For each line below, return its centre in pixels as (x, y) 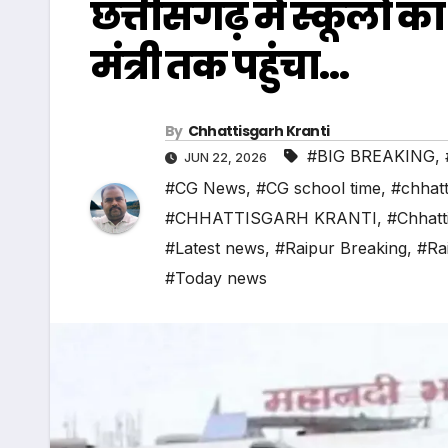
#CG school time (318, 188)
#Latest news (215, 248)
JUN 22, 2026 (225, 158)
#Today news (216, 278)
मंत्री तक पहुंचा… (219, 65)
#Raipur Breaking (341, 248)
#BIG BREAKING (371, 156)
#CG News (205, 188)
